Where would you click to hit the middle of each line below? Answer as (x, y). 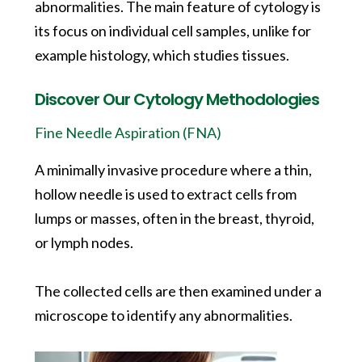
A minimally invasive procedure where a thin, (173, 170)
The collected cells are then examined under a (178, 291)
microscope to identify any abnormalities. (163, 315)
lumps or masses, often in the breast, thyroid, (174, 218)
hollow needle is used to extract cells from (165, 194)
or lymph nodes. (84, 242)
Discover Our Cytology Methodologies (177, 99)
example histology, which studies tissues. (163, 55)
